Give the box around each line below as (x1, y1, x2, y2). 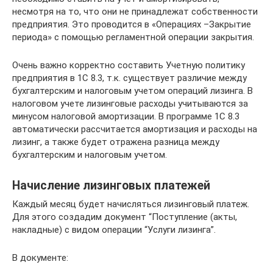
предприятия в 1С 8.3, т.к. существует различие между (12, 72, 247, 83)
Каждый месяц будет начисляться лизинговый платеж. (12, 198, 249, 210)
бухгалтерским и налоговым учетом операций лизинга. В (12, 85, 253, 96)
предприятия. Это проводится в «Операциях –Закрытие (12, 18, 251, 30)
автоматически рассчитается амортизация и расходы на (12, 123, 257, 135)
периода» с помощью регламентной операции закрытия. (12, 31, 254, 43)
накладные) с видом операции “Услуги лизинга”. (12, 224, 216, 235)
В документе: (12, 252, 68, 263)
